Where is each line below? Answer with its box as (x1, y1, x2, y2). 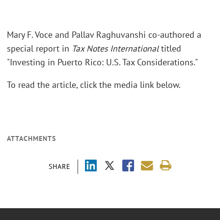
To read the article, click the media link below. (7, 79, 181, 90)
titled (159, 43, 181, 55)
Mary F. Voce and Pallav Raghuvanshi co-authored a (7, 29, 201, 41)
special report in (7, 43, 72, 55)
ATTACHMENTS (7, 134, 56, 143)
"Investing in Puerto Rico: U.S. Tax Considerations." (7, 56, 198, 68)
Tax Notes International (72, 43, 159, 55)
